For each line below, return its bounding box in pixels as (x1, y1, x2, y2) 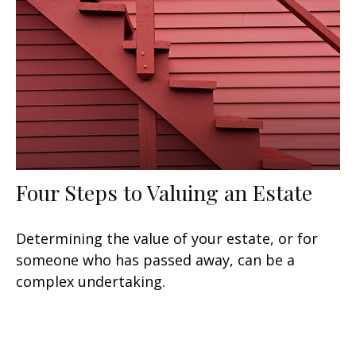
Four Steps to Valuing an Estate (16, 178, 312, 207)
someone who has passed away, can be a (16, 250, 295, 270)
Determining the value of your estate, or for (16, 229, 318, 249)
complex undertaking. (16, 272, 165, 292)
